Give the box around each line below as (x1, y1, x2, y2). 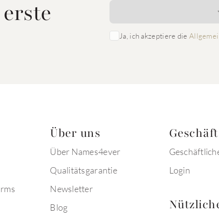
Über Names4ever (50, 146, 121, 157)
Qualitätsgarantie (50, 165, 117, 175)
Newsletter (50, 183, 93, 194)
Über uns (50, 125, 101, 141)
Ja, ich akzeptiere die (119, 31, 189, 40)
